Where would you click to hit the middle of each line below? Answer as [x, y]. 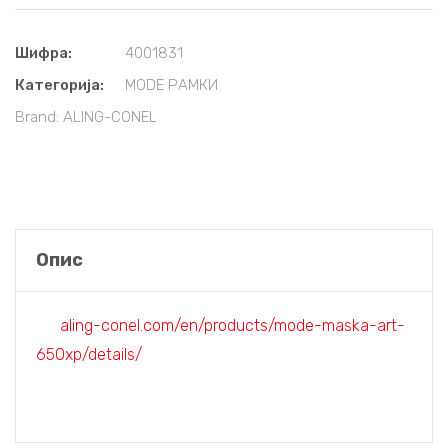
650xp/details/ [89, 354]
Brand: [39, 117]
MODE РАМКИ [171, 85]
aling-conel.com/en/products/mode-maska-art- [232, 326]
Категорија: [59, 85]
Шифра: [43, 53]
